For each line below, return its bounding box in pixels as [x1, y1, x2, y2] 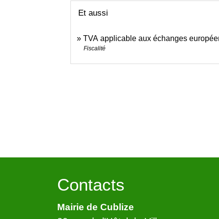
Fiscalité [84, 44, 106, 52]
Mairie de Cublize [57, 201, 134, 213]
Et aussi [78, 8, 109, 18]
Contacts [57, 175, 125, 195]
